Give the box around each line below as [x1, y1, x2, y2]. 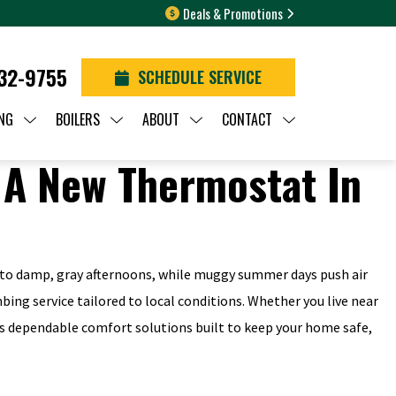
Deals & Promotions [183, 4, 283, 23]
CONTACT [222, 109, 272, 130]
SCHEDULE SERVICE [138, 65, 262, 88]
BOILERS [56, 109, 100, 130]
